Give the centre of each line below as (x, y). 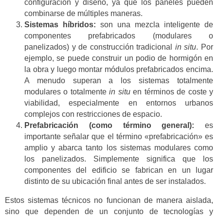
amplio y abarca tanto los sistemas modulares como (119, 148)
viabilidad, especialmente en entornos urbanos (119, 103)
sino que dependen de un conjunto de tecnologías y (109, 211)
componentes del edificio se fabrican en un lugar (119, 170)
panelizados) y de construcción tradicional (100, 47)
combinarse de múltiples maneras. (83, 13)
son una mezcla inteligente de (154, 25)
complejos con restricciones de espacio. (93, 114)
